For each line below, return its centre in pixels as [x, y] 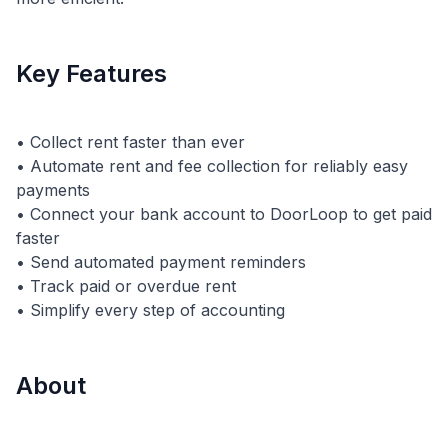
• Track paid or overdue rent [126, 286]
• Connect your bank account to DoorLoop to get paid [224, 214]
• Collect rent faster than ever [130, 142]
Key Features [91, 73]
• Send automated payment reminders [161, 262]
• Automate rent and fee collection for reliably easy [212, 166]
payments [53, 190]
